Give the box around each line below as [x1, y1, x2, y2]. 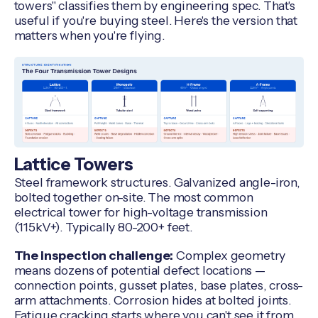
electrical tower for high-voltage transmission [13, 204, 268, 219]
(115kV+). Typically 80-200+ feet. [13, 219, 192, 234]
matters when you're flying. [13, 28, 165, 43]
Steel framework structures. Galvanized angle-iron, [13, 174, 300, 190]
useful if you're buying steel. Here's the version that [13, 13, 298, 28]
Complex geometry [173, 248, 286, 263]
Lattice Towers [13, 153, 133, 175]
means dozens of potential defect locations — [13, 263, 265, 278]
